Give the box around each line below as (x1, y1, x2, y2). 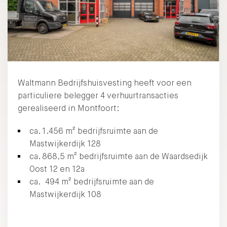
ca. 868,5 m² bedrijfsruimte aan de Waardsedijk (29, 150, 208, 162)
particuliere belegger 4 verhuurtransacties (18, 90, 178, 101)
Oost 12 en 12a (29, 163, 85, 174)
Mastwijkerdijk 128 (29, 138, 101, 149)
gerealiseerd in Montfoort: (18, 102, 119, 113)
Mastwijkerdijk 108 (29, 188, 101, 200)
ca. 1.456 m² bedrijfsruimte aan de (29, 125, 158, 136)
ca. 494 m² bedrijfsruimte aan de (29, 176, 154, 187)
